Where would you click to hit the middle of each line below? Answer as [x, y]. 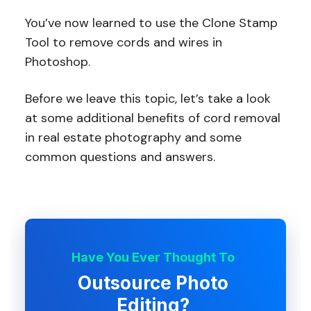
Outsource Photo [153, 283]
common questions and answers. [121, 157]
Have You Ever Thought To [153, 258]
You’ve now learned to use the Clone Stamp [151, 23]
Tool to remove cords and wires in [123, 43]
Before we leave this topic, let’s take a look [148, 99]
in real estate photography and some [133, 138]
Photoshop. [57, 62]
